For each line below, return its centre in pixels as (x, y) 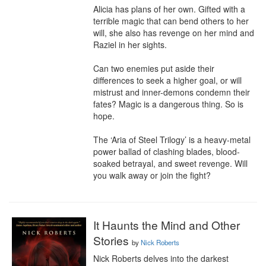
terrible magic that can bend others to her (171, 21)
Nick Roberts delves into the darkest (161, 258)
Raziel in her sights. (130, 45)
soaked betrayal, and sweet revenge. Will (170, 163)
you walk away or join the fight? (152, 175)
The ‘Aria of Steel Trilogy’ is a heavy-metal (172, 140)
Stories (113, 240)
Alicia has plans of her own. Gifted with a (169, 9)
